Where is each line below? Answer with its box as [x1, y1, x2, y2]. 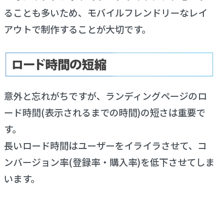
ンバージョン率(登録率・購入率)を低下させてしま [3, 155, 215, 169]
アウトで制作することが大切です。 [3, 22, 151, 36]
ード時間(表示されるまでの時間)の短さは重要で [3, 106, 205, 120]
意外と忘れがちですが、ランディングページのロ [3, 89, 207, 103]
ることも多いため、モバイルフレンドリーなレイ [3, 6, 207, 20]
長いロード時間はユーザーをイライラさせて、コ [3, 139, 207, 153]
